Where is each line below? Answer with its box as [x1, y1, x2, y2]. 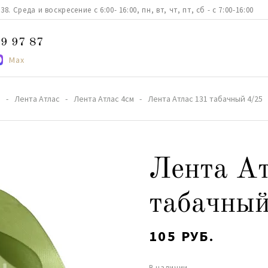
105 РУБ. [149, 227, 215, 245]
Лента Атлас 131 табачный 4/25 [148, 93, 263, 104]
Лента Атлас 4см [74, 93, 134, 104]
